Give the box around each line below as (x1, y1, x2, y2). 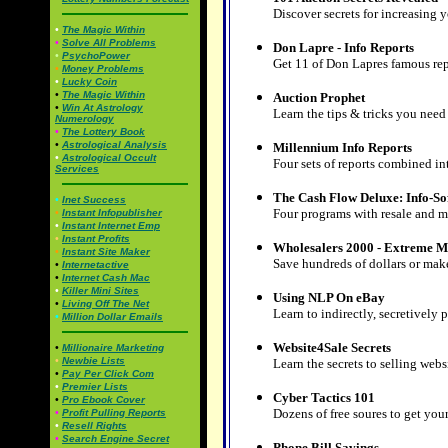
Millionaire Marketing (62, 342, 164, 353)
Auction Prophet (272, 90, 365, 105)
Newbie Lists (62, 355, 125, 366)
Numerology (55, 113, 114, 124)
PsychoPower (62, 50, 130, 61)
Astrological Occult (62, 152, 156, 163)
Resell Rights (62, 420, 127, 431)
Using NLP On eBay (272, 290, 385, 305)
